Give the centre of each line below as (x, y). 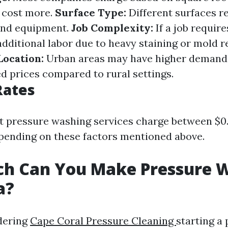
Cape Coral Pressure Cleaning (103, 221)
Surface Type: (91, 12)
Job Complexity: (112, 28)
